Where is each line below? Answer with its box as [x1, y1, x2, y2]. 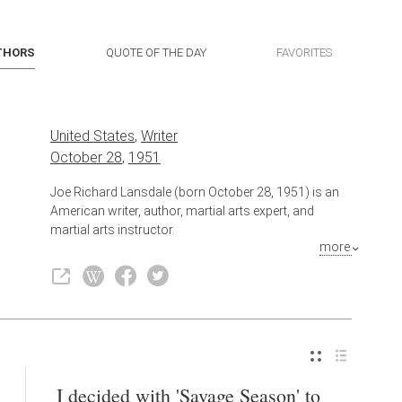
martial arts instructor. [50, 222, 175, 237]
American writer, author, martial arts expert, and [50, 203, 314, 218]
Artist [180, 255, 210, 270]
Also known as [50, 255, 137, 270]
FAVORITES [275, 46, 332, 59]
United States [50, 127, 135, 144]
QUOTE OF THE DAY [105, 46, 206, 59]
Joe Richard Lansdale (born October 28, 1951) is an [50, 184, 339, 199]
